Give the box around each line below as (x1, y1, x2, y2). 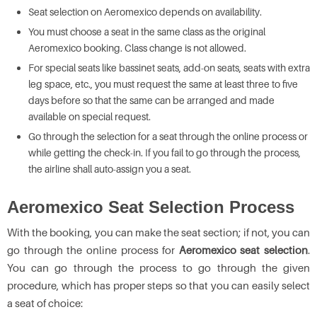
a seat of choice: (7, 296, 85, 309)
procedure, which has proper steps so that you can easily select (7, 279, 310, 292)
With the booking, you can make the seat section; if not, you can (7, 226, 310, 238)
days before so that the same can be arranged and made (28, 94, 275, 106)
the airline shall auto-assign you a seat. (28, 163, 193, 175)
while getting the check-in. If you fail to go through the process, (28, 146, 301, 158)
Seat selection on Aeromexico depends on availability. (28, 6, 264, 18)
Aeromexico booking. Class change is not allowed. (28, 42, 248, 54)
